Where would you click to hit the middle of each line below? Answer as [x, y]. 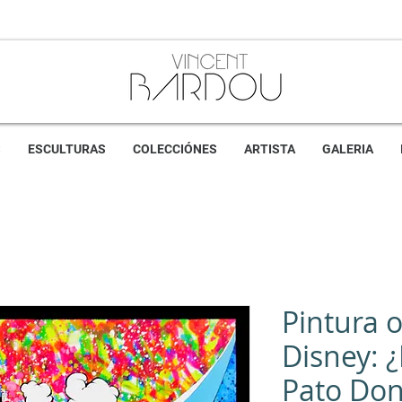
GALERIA [348, 149]
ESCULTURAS [67, 149]
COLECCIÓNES [175, 149]
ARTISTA [270, 149]
